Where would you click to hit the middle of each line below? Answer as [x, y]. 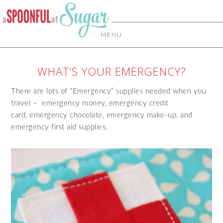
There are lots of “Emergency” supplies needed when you [109, 91]
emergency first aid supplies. [59, 127]
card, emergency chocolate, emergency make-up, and [102, 115]
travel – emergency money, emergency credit [90, 103]
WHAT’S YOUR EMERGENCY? [111, 71]
